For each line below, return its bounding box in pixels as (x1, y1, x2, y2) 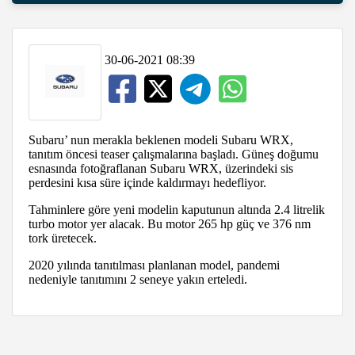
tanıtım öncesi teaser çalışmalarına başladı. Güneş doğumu (29, 147, 319, 161)
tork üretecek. (29, 231, 100, 245)
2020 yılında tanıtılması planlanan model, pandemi (29, 258, 280, 272)
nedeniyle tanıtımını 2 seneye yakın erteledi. (29, 272, 247, 286)
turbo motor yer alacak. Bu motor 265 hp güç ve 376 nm (29, 216, 311, 231)
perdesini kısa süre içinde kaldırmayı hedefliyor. (29, 175, 266, 189)
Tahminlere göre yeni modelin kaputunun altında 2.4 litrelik (29, 202, 325, 216)
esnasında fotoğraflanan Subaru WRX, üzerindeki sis (29, 161, 293, 175)
